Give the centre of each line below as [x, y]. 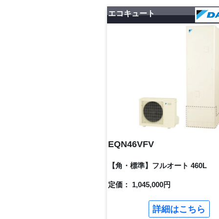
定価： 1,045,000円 [140, 184]
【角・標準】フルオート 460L [158, 165]
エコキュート [132, 14]
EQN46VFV [131, 144]
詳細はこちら [179, 209]
